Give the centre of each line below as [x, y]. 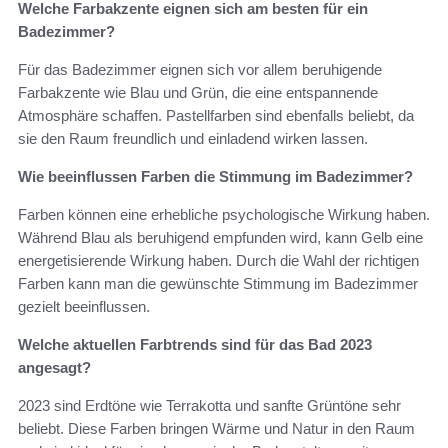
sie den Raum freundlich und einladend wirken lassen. [193, 139]
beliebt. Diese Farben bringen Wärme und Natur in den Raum [216, 429]
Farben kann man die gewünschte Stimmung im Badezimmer [218, 284]
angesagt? [54, 368]
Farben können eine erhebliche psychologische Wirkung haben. [224, 215]
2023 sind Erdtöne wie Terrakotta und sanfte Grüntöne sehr [209, 406]
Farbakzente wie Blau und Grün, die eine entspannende [198, 93]
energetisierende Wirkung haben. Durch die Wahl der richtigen [218, 261]
